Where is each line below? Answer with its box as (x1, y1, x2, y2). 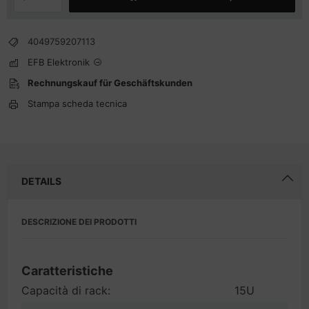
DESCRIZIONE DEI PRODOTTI (21, 217, 137, 227)
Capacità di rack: (21, 283, 110, 297)
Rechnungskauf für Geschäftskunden (28, 77, 192, 88)
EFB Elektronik (28, 57, 90, 68)
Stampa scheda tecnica (28, 98, 127, 109)
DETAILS (21, 175, 61, 187)
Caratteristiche (21, 263, 113, 278)
